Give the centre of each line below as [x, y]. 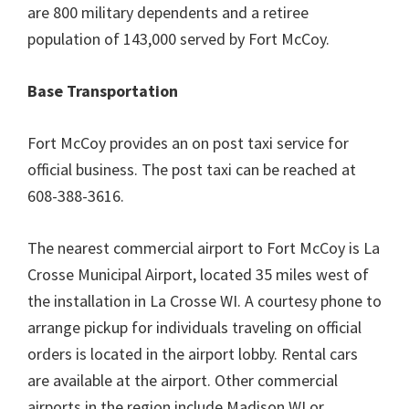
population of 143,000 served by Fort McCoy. [178, 39]
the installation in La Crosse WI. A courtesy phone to [204, 301]
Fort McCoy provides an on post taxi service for [188, 143]
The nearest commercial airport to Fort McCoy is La [204, 248]
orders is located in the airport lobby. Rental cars [193, 354]
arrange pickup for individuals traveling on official [194, 327]
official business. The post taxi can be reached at [192, 169]
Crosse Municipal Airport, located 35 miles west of [198, 274]
